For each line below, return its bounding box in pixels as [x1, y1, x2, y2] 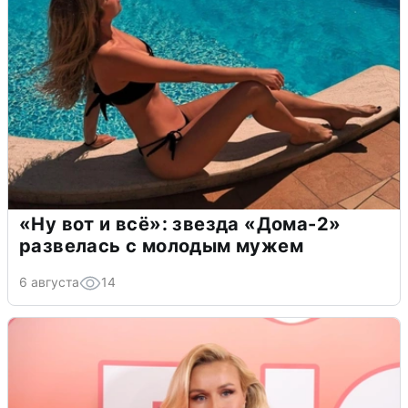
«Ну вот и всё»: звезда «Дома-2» [19, 213, 342, 236]
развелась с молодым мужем [19, 235, 303, 258]
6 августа [19, 274, 79, 291]
